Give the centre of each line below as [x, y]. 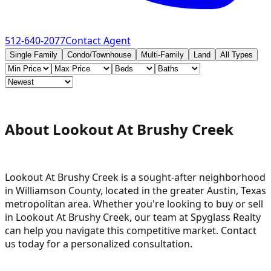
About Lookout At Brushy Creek [119, 129]
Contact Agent [98, 40]
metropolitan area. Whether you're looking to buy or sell [134, 204]
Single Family [34, 54]
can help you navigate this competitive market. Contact [131, 230]
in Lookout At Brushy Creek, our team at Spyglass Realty [133, 217]
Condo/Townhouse [99, 54]
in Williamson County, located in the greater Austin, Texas [135, 190]
